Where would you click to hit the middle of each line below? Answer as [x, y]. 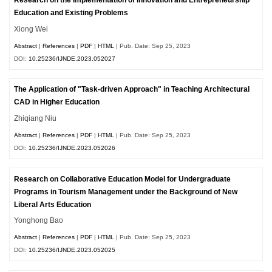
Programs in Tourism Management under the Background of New [126, 192]
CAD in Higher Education [57, 102]
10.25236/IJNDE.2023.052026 [72, 148]
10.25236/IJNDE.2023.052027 [72, 58]
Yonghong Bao [39, 221]
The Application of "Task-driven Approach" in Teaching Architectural [132, 90]
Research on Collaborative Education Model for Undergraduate [123, 179]
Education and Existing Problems [71, 13]
